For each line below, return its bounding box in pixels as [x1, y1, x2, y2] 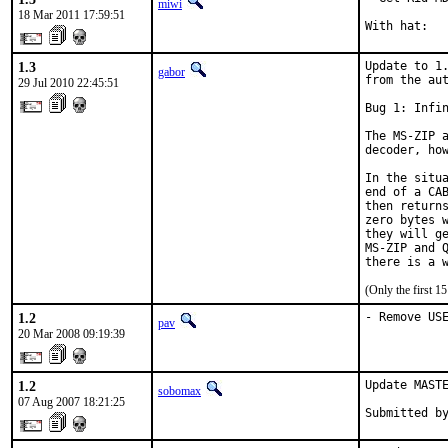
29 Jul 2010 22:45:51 [18, 76, 119, 90]
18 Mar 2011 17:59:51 [18, 8, 125, 22]
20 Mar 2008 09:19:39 [18, 327, 125, 341]
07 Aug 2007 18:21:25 [18, 395, 125, 409]
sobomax [158, 384, 201, 398]
